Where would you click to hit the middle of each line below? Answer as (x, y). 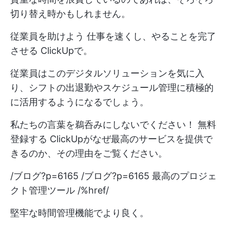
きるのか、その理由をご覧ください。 (89, 154)
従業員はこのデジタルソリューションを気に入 (107, 73)
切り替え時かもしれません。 (70, 14)
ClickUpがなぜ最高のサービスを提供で (130, 139)
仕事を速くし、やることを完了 (151, 36)
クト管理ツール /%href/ (60, 190)
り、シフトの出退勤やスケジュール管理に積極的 (112, 88)
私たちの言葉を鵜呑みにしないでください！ (104, 125)
